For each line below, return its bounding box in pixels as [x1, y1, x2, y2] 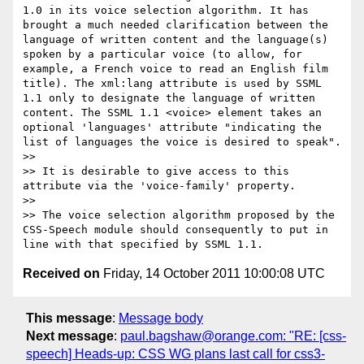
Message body [119, 310, 203, 325]
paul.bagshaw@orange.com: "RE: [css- [120, 328, 346, 343]
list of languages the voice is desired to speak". [23, 136, 341, 149]
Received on [23, 266, 100, 281]
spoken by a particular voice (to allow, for [23, 48, 302, 61]
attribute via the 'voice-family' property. [23, 180, 296, 193]
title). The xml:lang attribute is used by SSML [23, 77, 322, 90]
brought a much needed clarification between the [23, 19, 328, 32]
